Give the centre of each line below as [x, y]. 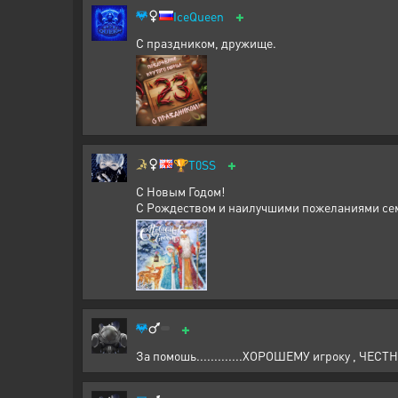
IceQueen [199, 16]
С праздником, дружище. [206, 42]
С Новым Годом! [180, 191]
